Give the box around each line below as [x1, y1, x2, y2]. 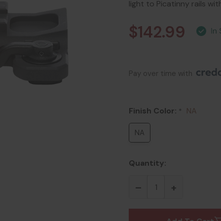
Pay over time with [129, 69, 194, 78]
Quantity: [129, 158, 166, 168]
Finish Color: [129, 106, 179, 116]
